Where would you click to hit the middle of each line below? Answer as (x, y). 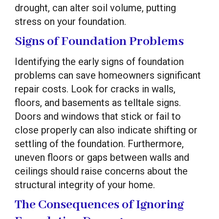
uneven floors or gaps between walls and (102, 157)
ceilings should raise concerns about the (101, 171)
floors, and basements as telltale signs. (98, 102)
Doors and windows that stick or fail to (98, 116)
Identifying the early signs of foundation (99, 61)
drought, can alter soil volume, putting (95, 8)
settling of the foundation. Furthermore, (99, 143)
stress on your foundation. (70, 21)
